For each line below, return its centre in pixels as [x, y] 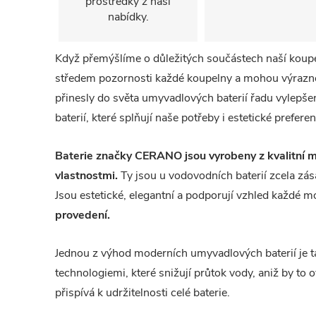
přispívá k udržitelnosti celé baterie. [142, 293]
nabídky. [128, 17]
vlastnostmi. [86, 176]
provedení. [83, 215]
